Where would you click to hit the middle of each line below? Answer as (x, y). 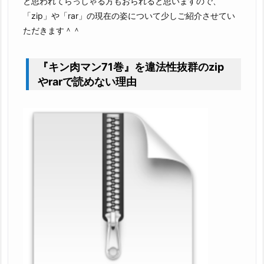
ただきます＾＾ (52, 31)
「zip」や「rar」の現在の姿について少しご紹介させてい (129, 16)
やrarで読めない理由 (87, 82)
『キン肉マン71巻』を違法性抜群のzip (131, 67)
